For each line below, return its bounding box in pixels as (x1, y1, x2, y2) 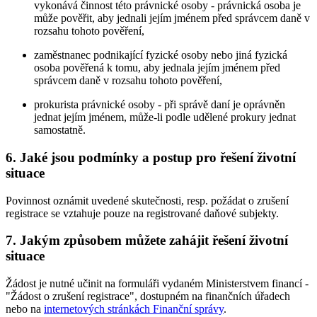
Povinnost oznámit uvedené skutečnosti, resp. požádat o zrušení (6, 194, 289, 207)
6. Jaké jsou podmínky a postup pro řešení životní (6, 149, 296, 165)
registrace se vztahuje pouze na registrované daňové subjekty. (6, 207, 279, 219)
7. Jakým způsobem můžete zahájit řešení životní (6, 233, 288, 248)
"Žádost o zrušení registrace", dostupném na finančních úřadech (6, 289, 290, 302)
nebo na (6, 302, 44, 315)
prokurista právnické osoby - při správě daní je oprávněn (34, 98, 285, 111)
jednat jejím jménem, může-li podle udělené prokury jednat (34, 111, 296, 124)
